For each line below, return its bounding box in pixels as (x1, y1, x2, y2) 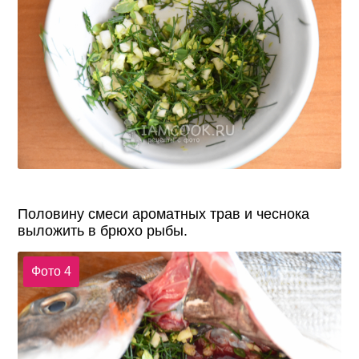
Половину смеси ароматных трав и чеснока (18, 205, 310, 222)
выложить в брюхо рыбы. (18, 222, 188, 239)
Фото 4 (30, 264, 71, 279)
